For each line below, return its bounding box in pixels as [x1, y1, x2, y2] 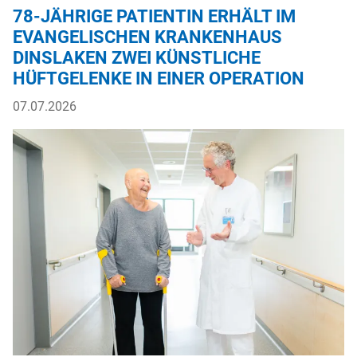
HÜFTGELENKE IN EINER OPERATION [13, 69, 304, 88]
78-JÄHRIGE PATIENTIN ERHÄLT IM [13, 6, 296, 26]
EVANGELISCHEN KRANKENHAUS [13, 27, 282, 47]
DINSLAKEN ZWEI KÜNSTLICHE [13, 48, 261, 68]
